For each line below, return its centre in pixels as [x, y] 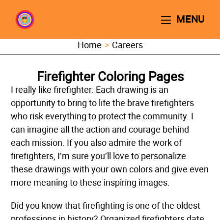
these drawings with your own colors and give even [110, 169]
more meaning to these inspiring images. [91, 182]
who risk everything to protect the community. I [102, 116]
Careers [127, 45]
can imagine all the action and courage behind [100, 129]
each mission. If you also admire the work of [96, 143]
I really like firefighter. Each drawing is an [90, 90]
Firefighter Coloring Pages [110, 77]
